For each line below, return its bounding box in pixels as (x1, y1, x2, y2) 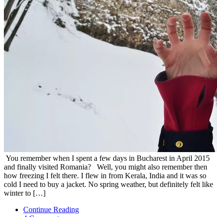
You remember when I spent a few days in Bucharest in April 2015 (4, 154, 210, 162)
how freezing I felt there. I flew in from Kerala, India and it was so (4, 171, 206, 180)
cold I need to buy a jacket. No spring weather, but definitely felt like (4, 180, 213, 188)
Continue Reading (23, 205, 79, 214)
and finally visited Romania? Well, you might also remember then (4, 162, 207, 171)
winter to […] (4, 188, 46, 197)
